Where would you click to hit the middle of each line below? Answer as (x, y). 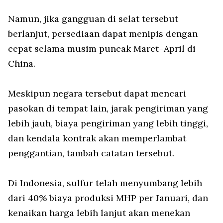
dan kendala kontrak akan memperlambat (97, 138)
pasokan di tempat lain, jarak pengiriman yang (108, 109)
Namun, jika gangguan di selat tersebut (93, 19)
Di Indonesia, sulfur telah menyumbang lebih (105, 183)
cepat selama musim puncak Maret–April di (102, 49)
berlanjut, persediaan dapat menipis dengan (103, 34)
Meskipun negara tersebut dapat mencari (97, 94)
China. (22, 64)
